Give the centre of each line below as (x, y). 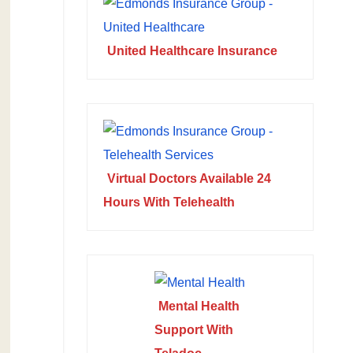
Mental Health (199, 306)
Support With (194, 330)
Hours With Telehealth (169, 202)
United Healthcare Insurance (192, 51)
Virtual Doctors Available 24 (189, 178)
